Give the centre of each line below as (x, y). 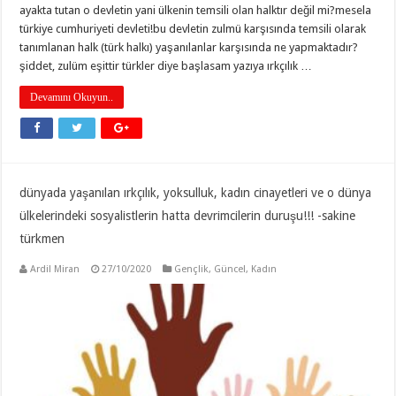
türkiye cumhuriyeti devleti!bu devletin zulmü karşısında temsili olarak (193, 28)
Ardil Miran (55, 269)
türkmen (42, 238)
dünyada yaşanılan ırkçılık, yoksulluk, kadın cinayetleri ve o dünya (196, 192)
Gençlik (192, 269)
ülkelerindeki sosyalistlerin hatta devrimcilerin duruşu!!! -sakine (188, 215)
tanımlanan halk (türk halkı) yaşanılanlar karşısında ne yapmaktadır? (189, 47)
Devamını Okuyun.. (72, 97)
